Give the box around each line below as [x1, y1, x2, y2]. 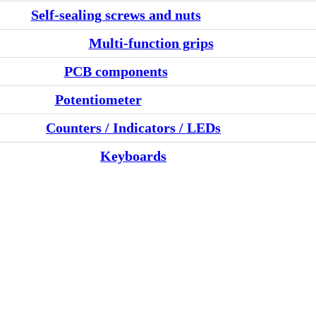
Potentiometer [54, 92, 142, 108]
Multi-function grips [88, 35, 214, 51]
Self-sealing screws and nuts [30, 7, 201, 23]
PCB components [63, 63, 168, 80]
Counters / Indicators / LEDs [46, 120, 221, 136]
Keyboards [100, 148, 166, 164]
